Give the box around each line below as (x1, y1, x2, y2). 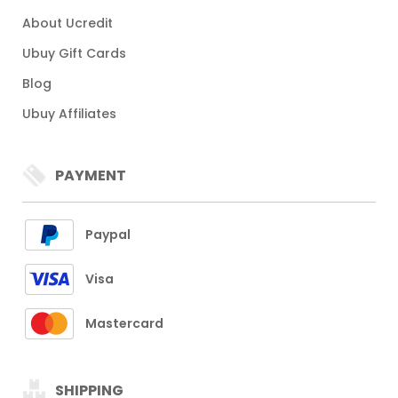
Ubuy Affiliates (22, 105, 116, 123)
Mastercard (85, 314, 163, 332)
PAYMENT (55, 164, 126, 186)
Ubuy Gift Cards (22, 44, 126, 63)
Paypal (85, 225, 131, 243)
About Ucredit (22, 14, 113, 33)
